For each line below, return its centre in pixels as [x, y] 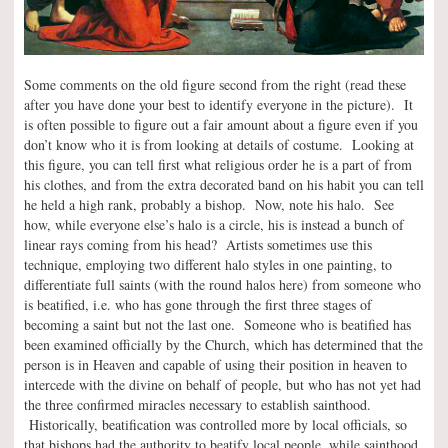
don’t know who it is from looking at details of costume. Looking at [219, 145]
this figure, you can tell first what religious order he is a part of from [218, 165]
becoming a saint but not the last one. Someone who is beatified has [217, 325]
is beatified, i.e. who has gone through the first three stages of [198, 305]
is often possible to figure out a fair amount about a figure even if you [221, 125]
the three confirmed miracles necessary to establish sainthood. [197, 405]
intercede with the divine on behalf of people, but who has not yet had [222, 385]
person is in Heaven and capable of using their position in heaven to [215, 365]
